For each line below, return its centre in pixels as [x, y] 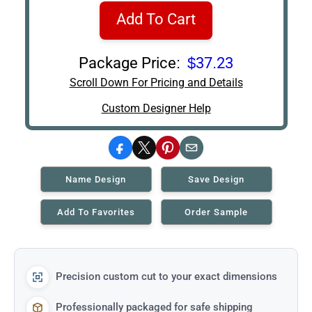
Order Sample [216, 212]
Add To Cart [156, 18]
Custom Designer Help [156, 108]
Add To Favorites [96, 212]
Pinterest [188, 152]
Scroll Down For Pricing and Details [156, 82]
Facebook [143, 152]
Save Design [216, 179]
